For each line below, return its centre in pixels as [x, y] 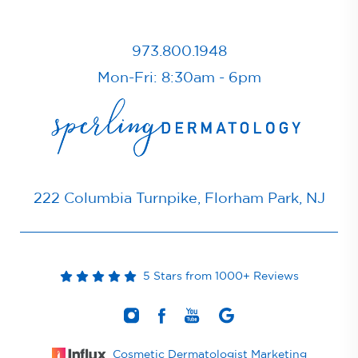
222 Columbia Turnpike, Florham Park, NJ [179, 199]
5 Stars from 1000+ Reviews [217, 276]
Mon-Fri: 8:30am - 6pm [179, 78]
